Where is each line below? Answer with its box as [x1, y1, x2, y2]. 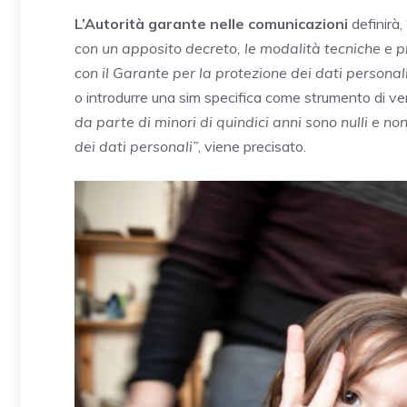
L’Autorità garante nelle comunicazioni [74, 15, 348, 34]
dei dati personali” [74, 137, 198, 156]
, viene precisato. [198, 137, 306, 156]
